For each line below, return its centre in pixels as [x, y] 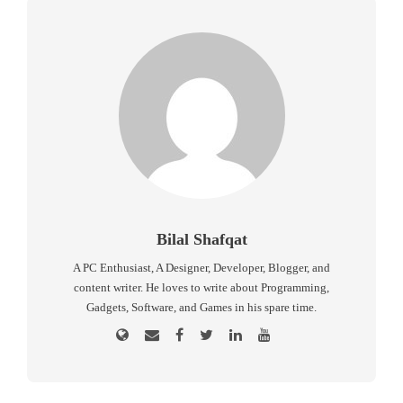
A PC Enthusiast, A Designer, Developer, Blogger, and [201, 267]
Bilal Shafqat [201, 239]
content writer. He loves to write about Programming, [201, 287]
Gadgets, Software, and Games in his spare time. [201, 307]
